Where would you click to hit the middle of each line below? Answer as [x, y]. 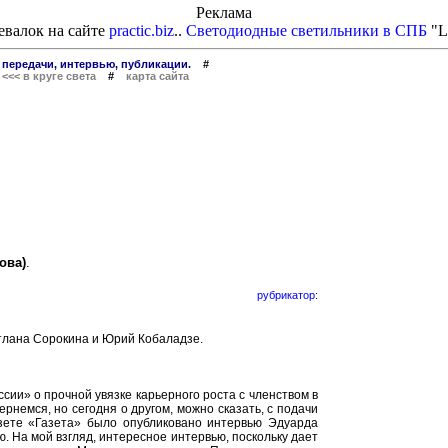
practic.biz [141, 30]
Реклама [224, 12]
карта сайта [157, 76]
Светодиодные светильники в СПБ [306, 30]
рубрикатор [286, 295]
